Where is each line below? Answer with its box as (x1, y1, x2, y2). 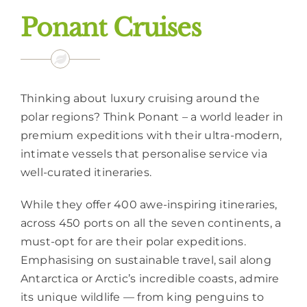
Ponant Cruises (21, 12, 201, 43)
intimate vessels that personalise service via (21, 147, 267, 161)
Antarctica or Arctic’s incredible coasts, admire (21, 272, 280, 286)
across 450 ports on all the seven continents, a (21, 217, 282, 230)
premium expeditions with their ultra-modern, (21, 129, 282, 143)
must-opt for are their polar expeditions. (21, 235, 246, 249)
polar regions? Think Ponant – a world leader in (21, 110, 284, 124)
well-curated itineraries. (21, 166, 152, 180)
